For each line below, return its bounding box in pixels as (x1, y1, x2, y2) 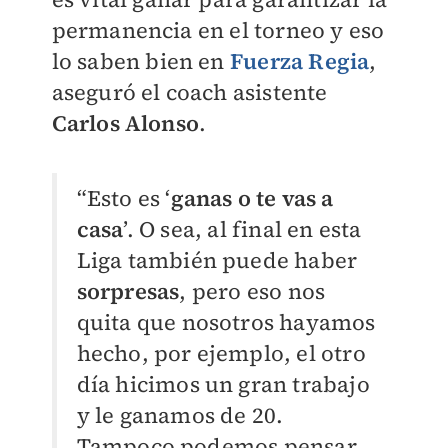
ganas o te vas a (170, 183, 334, 213)
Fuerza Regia (229, 46, 370, 76)
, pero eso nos (179, 276, 326, 306)
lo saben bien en (51, 46, 230, 76)
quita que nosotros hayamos (76, 307, 376, 337)
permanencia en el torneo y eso (51, 15, 385, 45)
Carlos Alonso (51, 108, 200, 138)
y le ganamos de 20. (76, 400, 284, 430)
